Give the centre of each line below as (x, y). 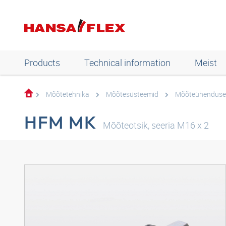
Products (42, 63)
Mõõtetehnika (68, 94)
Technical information (127, 63)
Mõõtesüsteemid (132, 94)
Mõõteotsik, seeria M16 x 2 (156, 125)
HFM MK (61, 122)
